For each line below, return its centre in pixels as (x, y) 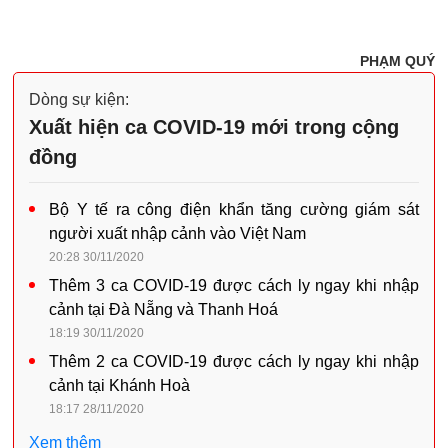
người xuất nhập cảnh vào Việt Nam (177, 233)
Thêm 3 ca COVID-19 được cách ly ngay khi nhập (234, 285)
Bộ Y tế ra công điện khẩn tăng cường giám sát (234, 209)
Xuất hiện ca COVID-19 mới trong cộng (214, 126)
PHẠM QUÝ (397, 60)
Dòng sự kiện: (79, 99)
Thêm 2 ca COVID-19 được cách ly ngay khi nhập (234, 361)
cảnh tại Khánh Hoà (119, 385)
